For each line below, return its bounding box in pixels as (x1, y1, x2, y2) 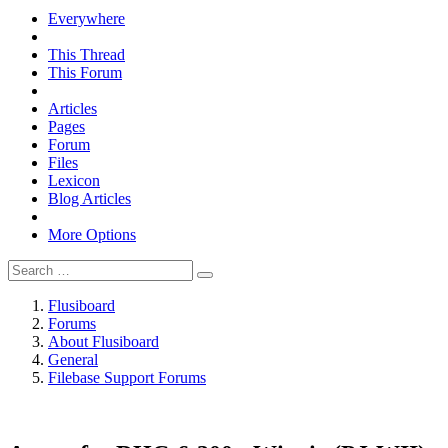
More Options (48, 226, 136, 243)
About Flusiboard (48, 333, 159, 350)
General (48, 351, 98, 368)
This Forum (48, 64, 122, 81)
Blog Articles (48, 190, 131, 207)
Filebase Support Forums (48, 369, 206, 386)
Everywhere (48, 10, 125, 27)
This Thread (48, 46, 125, 63)
